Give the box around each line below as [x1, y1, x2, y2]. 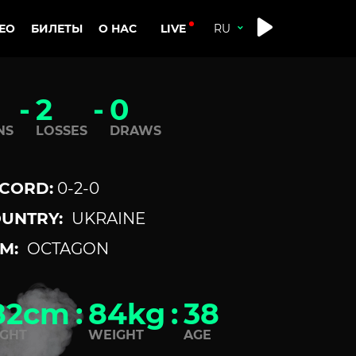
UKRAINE [71, 209, 145, 228]
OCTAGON [26, 239, 109, 258]
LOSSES [35, 123, 87, 138]
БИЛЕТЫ [31, 21, 83, 36]
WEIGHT [87, 327, 144, 342]
